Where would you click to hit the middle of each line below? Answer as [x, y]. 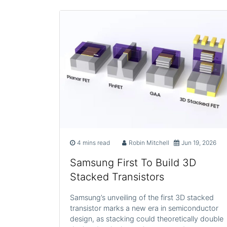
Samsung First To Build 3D [133, 162]
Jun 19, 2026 [199, 142]
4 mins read [93, 142]
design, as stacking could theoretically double [147, 218]
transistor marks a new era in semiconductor [144, 208]
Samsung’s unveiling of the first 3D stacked [142, 197]
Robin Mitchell [149, 142]
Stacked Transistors [117, 177]
